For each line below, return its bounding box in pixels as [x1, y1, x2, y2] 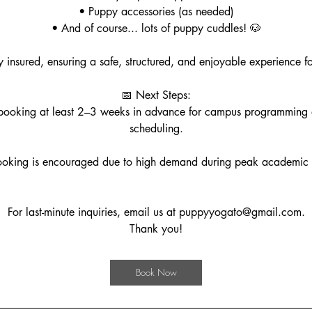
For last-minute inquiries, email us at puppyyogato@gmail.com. [7, 205, 305, 219]
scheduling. [129, 121, 183, 136]
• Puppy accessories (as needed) [78, 4, 234, 19]
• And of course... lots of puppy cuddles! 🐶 [51, 21, 261, 36]
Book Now [135, 266, 177, 279]
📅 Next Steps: [121, 88, 191, 102]
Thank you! [130, 221, 182, 236]
